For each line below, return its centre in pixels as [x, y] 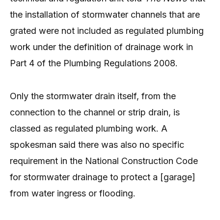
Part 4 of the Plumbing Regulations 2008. [94, 63]
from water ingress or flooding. [73, 193]
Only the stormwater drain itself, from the [93, 96]
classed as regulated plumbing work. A [89, 128]
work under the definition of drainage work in [101, 47]
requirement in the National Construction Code [104, 161]
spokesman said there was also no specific [97, 144]
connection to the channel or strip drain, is [95, 112]
